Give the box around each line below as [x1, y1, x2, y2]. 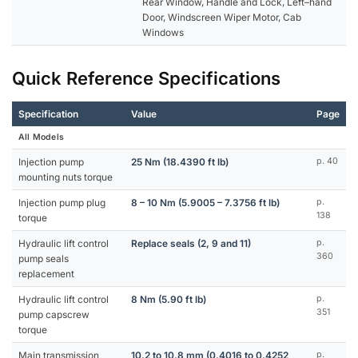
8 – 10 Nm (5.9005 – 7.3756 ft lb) [131, 196, 280, 209]
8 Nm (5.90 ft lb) [131, 292, 206, 305]
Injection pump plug [18, 196, 105, 209]
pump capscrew [18, 308, 89, 320]
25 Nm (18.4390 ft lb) [131, 155, 229, 168]
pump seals [18, 252, 69, 265]
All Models [18, 131, 65, 142]
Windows [142, 26, 184, 38]
